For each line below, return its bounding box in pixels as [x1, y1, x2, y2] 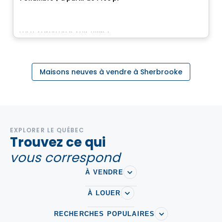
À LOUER [88, 189, 121, 197]
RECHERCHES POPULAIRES [54, 210, 155, 218]
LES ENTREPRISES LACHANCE [30, 27, 111, 36]
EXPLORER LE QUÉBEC [10, 126, 85, 134]
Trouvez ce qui [10, 133, 106, 151]
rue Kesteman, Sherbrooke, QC [19, 3, 106, 11]
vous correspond [10, 149, 120, 166]
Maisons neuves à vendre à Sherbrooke [40, 67, 182, 77]
